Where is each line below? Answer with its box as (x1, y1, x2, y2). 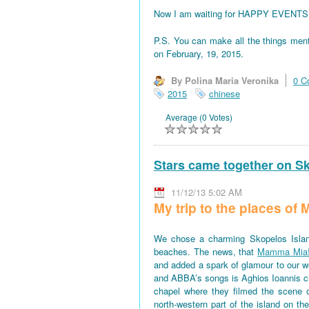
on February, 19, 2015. (154, 46, 243, 60)
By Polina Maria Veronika (171, 73, 279, 87)
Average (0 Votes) (166, 111, 232, 123)
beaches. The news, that (154, 245, 258, 258)
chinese (209, 86, 240, 100)
